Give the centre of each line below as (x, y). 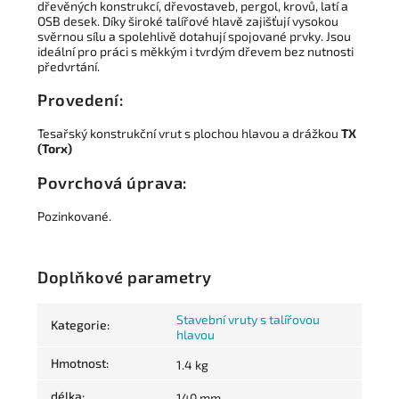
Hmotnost (78, 363)
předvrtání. (69, 66)
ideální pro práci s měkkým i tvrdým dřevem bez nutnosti (195, 51)
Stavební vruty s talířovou (248, 320)
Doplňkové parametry (125, 277)
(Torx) (55, 149)
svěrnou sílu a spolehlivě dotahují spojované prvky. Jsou (194, 36)
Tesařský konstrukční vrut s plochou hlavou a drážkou (189, 134)
